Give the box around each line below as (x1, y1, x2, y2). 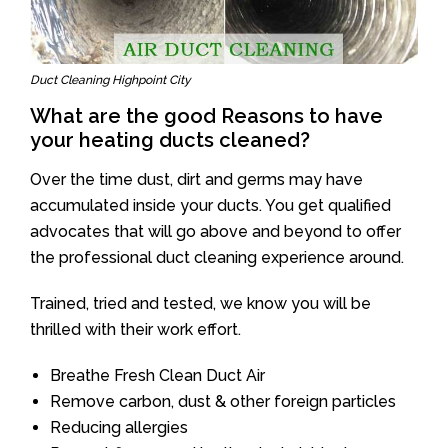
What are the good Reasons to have (30, 103, 383, 128)
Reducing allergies (50, 417, 188, 437)
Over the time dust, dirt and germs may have (30, 169, 363, 189)
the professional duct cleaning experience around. (30, 247, 404, 267)
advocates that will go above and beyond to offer (30, 221, 401, 241)
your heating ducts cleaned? (30, 127, 310, 152)
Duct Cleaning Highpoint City (30, 72, 191, 87)
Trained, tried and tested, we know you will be (30, 293, 371, 313)
